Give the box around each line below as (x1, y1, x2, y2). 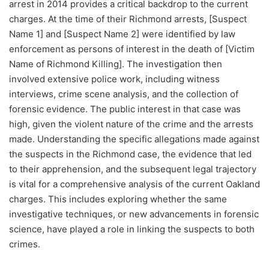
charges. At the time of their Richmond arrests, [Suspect (9, 13, 247, 25)
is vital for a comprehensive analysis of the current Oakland (9, 178, 260, 190)
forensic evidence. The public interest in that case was (9, 103, 241, 115)
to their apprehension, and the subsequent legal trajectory (9, 163, 256, 175)
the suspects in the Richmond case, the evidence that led (9, 148, 252, 160)
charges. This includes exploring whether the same (9, 193, 227, 205)
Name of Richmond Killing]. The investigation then (9, 58, 222, 70)
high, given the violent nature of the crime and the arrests (9, 118, 253, 130)
